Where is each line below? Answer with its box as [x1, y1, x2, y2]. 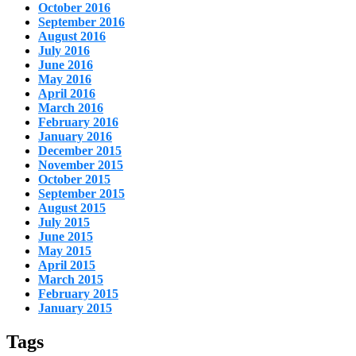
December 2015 [38, 143, 122, 157]
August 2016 [38, 29, 106, 43]
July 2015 [38, 215, 90, 229]
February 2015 [38, 286, 118, 300]
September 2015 [38, 186, 125, 200]
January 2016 [38, 129, 112, 143]
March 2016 [38, 100, 103, 114]
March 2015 [38, 272, 103, 286]
